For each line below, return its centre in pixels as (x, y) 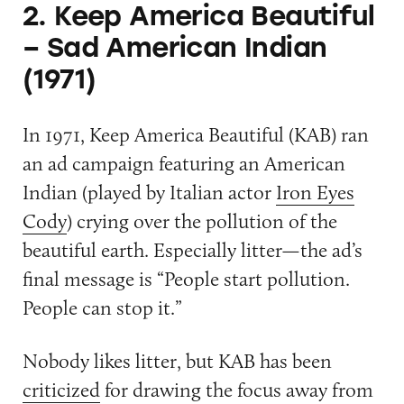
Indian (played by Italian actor (149, 192)
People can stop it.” (102, 307)
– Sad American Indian (174, 48)
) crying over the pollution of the (202, 220)
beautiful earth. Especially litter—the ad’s (192, 249)
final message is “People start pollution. (186, 278)
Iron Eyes (315, 192)
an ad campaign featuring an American (184, 163)
